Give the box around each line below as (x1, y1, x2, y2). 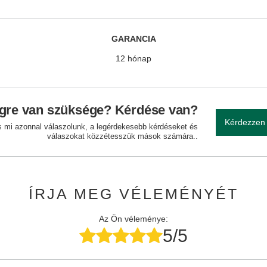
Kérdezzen (225, 117, 265, 127)
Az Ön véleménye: (98, 214, 168, 223)
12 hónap (115, 54, 151, 63)
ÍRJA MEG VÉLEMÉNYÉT (29, 185, 238, 202)
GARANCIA (111, 34, 156, 44)
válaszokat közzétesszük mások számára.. (47, 132, 198, 141)
